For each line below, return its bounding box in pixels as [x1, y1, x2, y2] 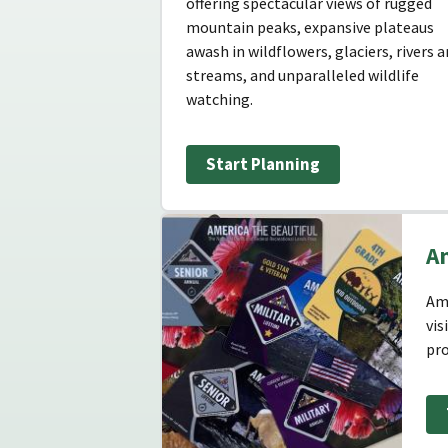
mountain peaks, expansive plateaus [186, 17, 434, 38]
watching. [186, 89, 253, 110]
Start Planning [206, 153, 320, 176]
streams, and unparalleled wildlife [186, 65, 419, 86]
